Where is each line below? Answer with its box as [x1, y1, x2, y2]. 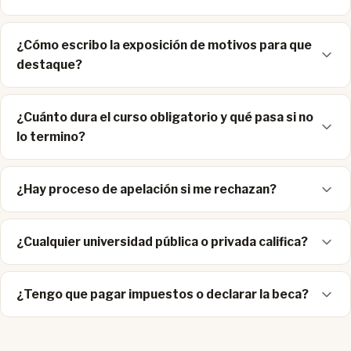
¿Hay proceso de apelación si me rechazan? [16, 182, 277, 197]
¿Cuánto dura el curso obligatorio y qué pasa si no [16, 110, 313, 125]
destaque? [16, 57, 82, 73]
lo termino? [16, 129, 85, 145]
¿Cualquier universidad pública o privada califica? [16, 234, 308, 250]
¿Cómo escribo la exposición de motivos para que [16, 38, 312, 53]
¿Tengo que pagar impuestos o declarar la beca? [16, 287, 309, 302]
